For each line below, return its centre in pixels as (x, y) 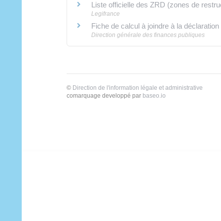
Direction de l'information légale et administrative (137, 88)
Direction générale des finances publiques (148, 35)
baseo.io (154, 95)
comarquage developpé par (104, 95)
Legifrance (105, 14)
